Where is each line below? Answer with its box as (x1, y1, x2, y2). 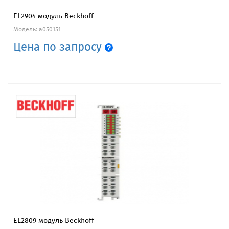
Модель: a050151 (13, 25, 61, 33)
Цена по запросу (13, 39, 105, 54)
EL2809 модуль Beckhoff (13, 216, 94, 225)
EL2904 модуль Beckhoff (13, 11, 94, 20)
